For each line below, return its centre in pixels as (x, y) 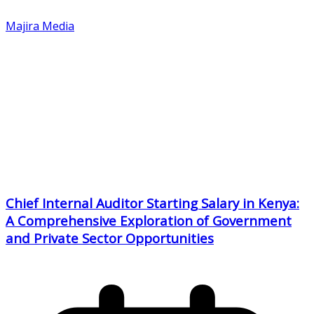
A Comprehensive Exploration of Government (149, 220)
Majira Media (40, 26)
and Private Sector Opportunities (110, 238)
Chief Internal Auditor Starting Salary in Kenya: (152, 203)
